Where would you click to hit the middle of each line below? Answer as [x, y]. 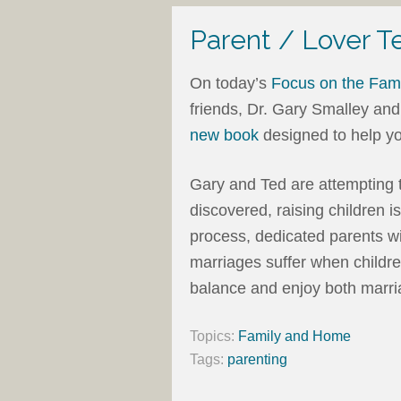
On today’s [230, 83]
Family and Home [294, 336]
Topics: [214, 336]
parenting [257, 359]
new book [226, 135]
